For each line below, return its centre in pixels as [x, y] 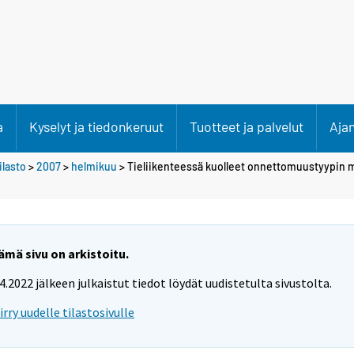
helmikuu [94, 166]
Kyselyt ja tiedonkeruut [96, 126]
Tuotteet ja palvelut [247, 126]
